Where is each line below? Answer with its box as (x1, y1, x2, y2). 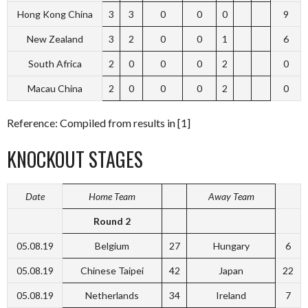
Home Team (89, 190, 135, 202)
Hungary (212, 240, 250, 252)
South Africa (27, 58, 82, 69)
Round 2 (93, 215, 131, 227)
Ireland (216, 289, 246, 301)
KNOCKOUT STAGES (7, 145, 143, 173)
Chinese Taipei (80, 265, 144, 276)
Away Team (208, 190, 254, 202)
